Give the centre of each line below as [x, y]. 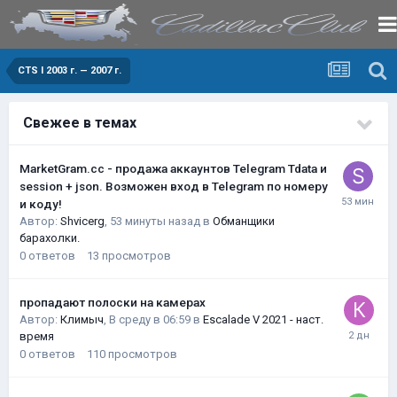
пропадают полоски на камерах [113, 302]
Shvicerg [82, 221]
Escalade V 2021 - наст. [263, 319]
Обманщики [244, 221]
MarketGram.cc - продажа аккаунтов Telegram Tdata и [173, 168]
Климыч [82, 319]
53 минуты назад [155, 221]
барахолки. [50, 238]
